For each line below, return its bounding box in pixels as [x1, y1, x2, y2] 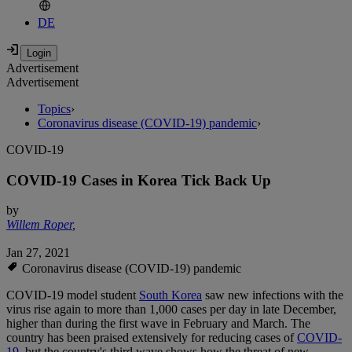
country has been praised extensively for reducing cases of [6, 331, 297, 345]
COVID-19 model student [6, 288, 139, 302]
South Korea [139, 288, 202, 302]
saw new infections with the [202, 288, 343, 302]
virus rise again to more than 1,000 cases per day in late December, [6, 302, 336, 317]
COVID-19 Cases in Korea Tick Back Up [6, 171, 271, 189]
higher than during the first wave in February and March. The [6, 317, 310, 331]
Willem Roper [6, 218, 72, 232]
